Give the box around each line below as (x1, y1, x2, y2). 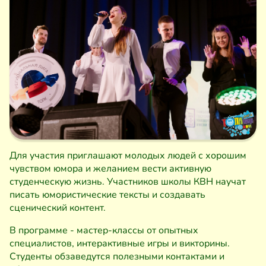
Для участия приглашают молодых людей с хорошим (9, 148, 246, 162)
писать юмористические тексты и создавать (9, 188, 205, 201)
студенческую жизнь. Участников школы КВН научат (9, 175, 246, 188)
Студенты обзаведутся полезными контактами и (9, 249, 224, 263)
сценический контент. (9, 201, 106, 214)
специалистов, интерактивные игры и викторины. (9, 236, 230, 250)
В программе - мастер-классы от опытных (9, 223, 198, 237)
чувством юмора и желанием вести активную (9, 161, 211, 175)
